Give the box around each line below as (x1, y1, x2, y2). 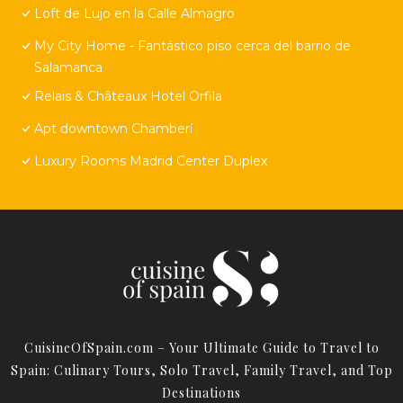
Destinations (162, 383, 241, 401)
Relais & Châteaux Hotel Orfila (34, 87, 222, 104)
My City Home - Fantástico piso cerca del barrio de (34, 37, 351, 54)
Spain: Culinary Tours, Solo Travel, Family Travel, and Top (10, 361, 393, 379)
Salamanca (34, 58, 103, 76)
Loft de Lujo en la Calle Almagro (34, 4, 235, 22)
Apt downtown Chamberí (34, 120, 193, 137)
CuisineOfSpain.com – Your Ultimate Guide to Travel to (23, 338, 380, 356)
